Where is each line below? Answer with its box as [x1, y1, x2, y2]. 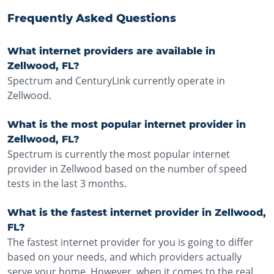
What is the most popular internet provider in [7, 119, 246, 130]
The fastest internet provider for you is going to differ [7, 235, 253, 249]
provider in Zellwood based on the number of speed [7, 162, 247, 176]
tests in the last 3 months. [7, 177, 127, 190]
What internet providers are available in [7, 45, 215, 57]
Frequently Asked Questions [7, 12, 176, 25]
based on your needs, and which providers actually [7, 250, 242, 264]
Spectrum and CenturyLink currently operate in [7, 74, 225, 87]
